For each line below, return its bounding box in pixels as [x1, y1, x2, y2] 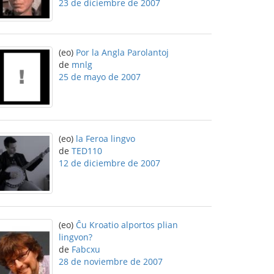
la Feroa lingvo [76, 133, 135, 144]
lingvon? [59, 231, 92, 243]
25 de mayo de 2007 [59, 71, 141, 83]
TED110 [72, 145, 102, 157]
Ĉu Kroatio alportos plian [76, 219, 178, 231]
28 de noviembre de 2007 [59, 256, 163, 267]
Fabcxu [72, 243, 100, 255]
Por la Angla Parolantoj [76, 46, 169, 58]
